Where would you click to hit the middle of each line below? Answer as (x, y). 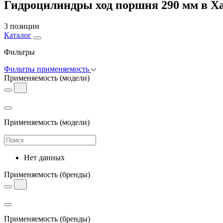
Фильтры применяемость (47, 69)
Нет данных (44, 157)
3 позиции (22, 26)
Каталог (18, 35)
